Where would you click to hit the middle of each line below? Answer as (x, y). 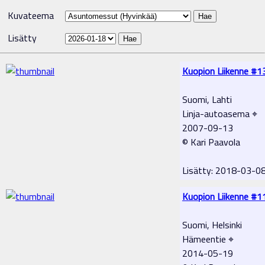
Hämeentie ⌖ (208, 239)
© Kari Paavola (211, 142)
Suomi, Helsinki (212, 224)
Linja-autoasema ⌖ (220, 113)
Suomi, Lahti (207, 99)
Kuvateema (31, 15)
